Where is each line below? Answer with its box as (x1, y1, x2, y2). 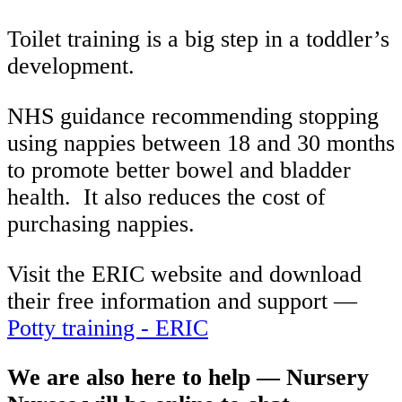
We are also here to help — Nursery (7, 364, 369, 391)
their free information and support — (7, 287, 357, 314)
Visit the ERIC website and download (7, 260, 362, 287)
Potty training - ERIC (7, 314, 208, 341)
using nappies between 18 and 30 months (7, 129, 395, 156)
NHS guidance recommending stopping (7, 102, 379, 129)
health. (7, 183, 71, 210)
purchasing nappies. (7, 210, 195, 237)
